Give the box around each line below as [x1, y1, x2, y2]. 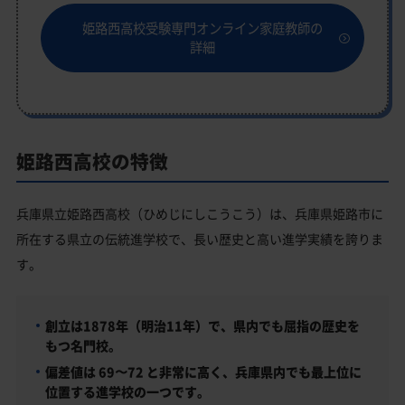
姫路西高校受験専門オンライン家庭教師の [82, 18, 323, 38]
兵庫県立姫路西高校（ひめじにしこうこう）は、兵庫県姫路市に [16, 204, 383, 223]
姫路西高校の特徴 [16, 146, 168, 175]
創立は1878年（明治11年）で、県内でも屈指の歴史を [44, 316, 360, 335]
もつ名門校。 [44, 336, 121, 355]
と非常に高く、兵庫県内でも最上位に [143, 363, 362, 381]
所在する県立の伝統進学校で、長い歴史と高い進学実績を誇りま [16, 230, 383, 249]
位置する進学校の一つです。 [44, 382, 210, 401]
